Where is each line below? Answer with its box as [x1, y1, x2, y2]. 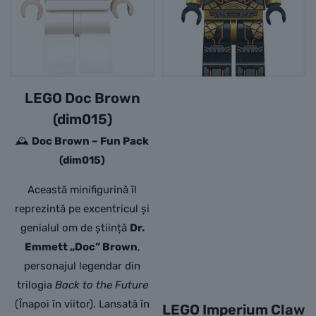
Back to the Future [54, 279, 148, 292]
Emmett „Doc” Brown [24, 241, 138, 254]
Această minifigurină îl [28, 183, 138, 197]
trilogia [16, 279, 55, 292]
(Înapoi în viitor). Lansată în [15, 298, 150, 311]
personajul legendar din [24, 260, 141, 273]
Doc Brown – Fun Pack [32, 135, 150, 148]
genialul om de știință [20, 221, 130, 235]
